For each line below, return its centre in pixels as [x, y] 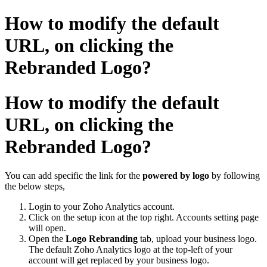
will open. [47, 228]
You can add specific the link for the [74, 176]
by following [236, 176]
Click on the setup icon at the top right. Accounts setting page [144, 218]
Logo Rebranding [103, 239]
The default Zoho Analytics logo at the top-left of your [131, 250]
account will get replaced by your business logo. [119, 260]
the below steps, [35, 187]
